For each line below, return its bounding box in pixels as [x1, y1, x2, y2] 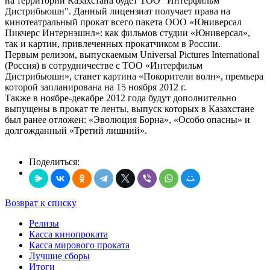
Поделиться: [29, 156, 80, 167]
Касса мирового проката [29, 239, 130, 250]
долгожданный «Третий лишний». [5, 125, 147, 136]
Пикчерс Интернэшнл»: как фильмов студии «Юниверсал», [5, 27, 250, 38]
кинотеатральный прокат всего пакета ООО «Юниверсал [5, 16, 242, 27]
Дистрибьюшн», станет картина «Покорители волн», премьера [5, 71, 263, 81]
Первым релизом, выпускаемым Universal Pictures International [5, 49, 259, 60]
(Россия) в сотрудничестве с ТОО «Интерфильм [5, 60, 202, 71]
